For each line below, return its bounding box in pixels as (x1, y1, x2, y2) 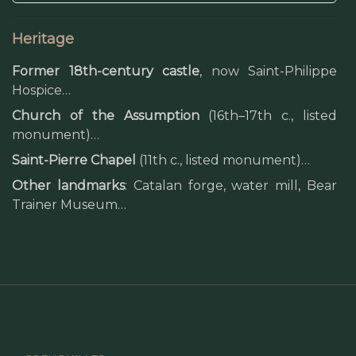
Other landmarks (12, 178, 125, 193)
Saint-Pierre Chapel (12, 153, 136, 168)
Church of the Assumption (12, 108, 199, 123)
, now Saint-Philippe (199, 64, 337, 79)
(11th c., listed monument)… (136, 153, 310, 168)
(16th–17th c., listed (199, 108, 337, 123)
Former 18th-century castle (12, 64, 199, 79)
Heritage (12, 30, 74, 48)
